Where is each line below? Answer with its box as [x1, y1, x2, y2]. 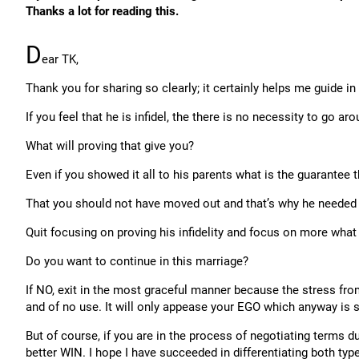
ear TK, [42, 52, 79, 67]
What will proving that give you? [26, 139, 194, 153]
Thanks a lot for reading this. [26, 4, 179, 18]
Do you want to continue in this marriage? [26, 254, 248, 268]
